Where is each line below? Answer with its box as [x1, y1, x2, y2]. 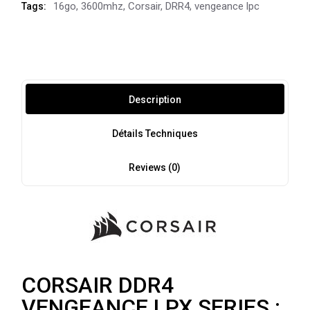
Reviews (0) [129, 161, 181, 173]
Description [128, 93, 181, 105]
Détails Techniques [111, 127, 198, 139]
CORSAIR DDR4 [21, 271, 174, 298]
